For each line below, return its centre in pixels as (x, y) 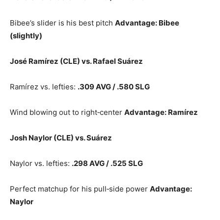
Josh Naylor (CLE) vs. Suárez (61, 138)
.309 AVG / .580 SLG (114, 87)
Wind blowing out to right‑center (67, 112)
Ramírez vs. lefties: (44, 87)
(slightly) (26, 36)
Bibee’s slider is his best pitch (62, 23)
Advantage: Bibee (147, 23)
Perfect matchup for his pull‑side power (80, 189)
